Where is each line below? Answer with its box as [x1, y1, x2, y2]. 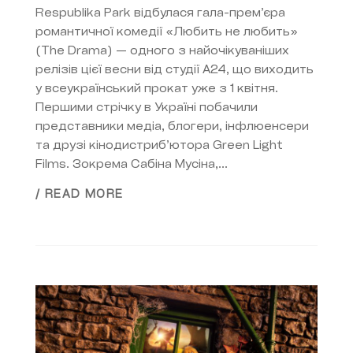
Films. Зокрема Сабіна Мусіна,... [35, 158, 228, 171]
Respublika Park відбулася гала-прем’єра [35, 7, 285, 20]
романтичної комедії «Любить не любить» [35, 26, 298, 39]
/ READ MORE [35, 189, 124, 202]
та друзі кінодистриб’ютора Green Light [35, 139, 283, 152]
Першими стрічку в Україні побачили [35, 102, 258, 114]
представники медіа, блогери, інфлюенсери [35, 121, 309, 133]
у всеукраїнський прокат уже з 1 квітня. [35, 83, 281, 95]
